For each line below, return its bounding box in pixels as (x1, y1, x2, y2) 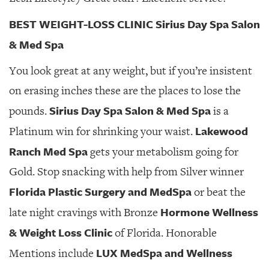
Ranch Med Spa (9, 144, 88, 159)
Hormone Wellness (160, 204, 258, 220)
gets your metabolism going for (88, 145, 238, 159)
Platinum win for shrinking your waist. (9, 124, 195, 139)
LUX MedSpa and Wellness (96, 245, 232, 261)
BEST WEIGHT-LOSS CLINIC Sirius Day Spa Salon (9, 16, 260, 32)
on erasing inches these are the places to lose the (9, 83, 241, 98)
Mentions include (9, 246, 96, 261)
